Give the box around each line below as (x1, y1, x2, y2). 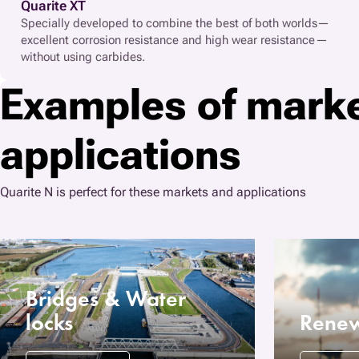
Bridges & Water (26, 284, 186, 313)
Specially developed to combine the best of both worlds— (21, 15, 329, 30)
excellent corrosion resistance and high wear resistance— (21, 32, 328, 47)
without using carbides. (21, 49, 145, 64)
